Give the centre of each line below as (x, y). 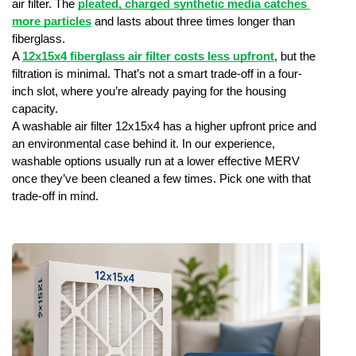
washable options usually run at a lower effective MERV (156, 162)
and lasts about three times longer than (193, 22)
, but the (295, 57)
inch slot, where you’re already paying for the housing (149, 92)
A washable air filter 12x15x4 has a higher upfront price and (164, 127)
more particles (52, 22)
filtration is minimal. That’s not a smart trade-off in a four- (157, 74)
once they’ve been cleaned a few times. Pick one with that (161, 179)
